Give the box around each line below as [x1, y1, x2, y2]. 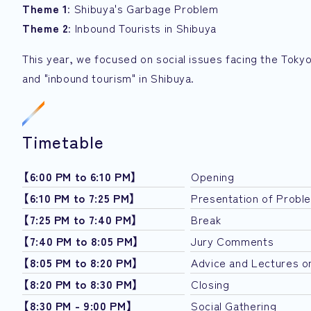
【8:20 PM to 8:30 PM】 [23, 276, 139, 293]
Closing [191, 276, 230, 293]
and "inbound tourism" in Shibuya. [22, 69, 195, 87]
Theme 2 [22, 19, 69, 37]
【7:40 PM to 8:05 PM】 [23, 233, 140, 250]
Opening [191, 168, 235, 185]
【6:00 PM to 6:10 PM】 [23, 168, 137, 185]
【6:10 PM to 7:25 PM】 [23, 190, 136, 207]
